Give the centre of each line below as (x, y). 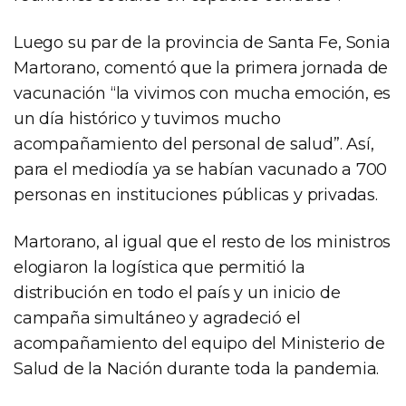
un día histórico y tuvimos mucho (147, 118)
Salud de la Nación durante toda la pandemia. (197, 368)
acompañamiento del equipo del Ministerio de (199, 343)
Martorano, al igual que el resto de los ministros (203, 242)
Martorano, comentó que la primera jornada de (201, 68)
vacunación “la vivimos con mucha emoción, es (203, 93)
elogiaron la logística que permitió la (159, 267)
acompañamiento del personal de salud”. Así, (194, 144)
